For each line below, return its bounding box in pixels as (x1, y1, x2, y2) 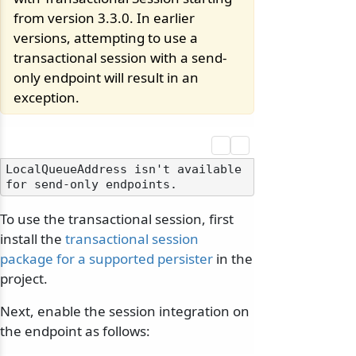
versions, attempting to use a (14, 29, 198, 48)
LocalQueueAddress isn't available (6, 163, 242, 176)
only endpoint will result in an (14, 68, 199, 87)
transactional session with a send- (14, 48, 226, 68)
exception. (14, 88, 79, 107)
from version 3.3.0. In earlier (14, 9, 195, 28)
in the (213, 250, 253, 269)
